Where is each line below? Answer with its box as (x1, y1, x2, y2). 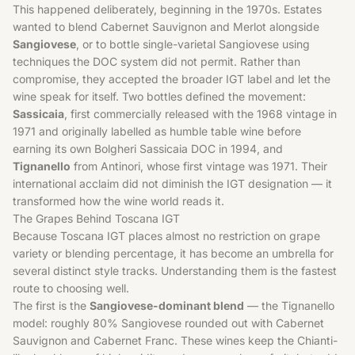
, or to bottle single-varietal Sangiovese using (76, 37, 310, 51)
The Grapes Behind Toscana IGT (13, 212, 180, 225)
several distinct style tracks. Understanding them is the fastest (13, 264, 337, 277)
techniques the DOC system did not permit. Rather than (13, 55, 300, 68)
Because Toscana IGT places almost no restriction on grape (13, 229, 320, 242)
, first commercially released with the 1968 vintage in (64, 107, 337, 120)
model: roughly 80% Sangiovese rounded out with (13, 316, 276, 330)
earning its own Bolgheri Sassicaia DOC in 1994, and (13, 142, 283, 155)
